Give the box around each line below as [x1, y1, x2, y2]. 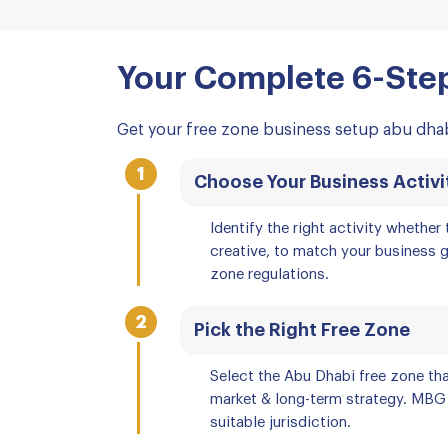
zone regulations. [210, 267, 329, 282]
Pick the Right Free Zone [194, 321, 410, 339]
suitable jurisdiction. [210, 415, 351, 430]
